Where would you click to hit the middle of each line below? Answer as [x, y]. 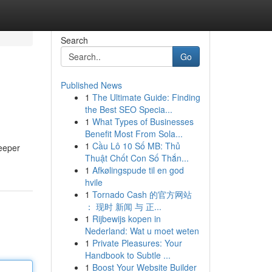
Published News [91, 85]
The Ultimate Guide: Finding [146, 97]
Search [74, 40]
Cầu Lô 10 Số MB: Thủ [136, 146]
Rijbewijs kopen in [126, 219]
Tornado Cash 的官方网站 [142, 194]
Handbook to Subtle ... [127, 255]
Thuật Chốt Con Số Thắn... [137, 158]
